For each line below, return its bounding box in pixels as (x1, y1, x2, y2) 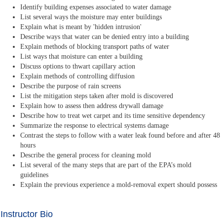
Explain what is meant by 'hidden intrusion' (20, 23, 142, 31)
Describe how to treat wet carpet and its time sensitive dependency (20, 112, 206, 120)
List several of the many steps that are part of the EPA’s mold (20, 161, 192, 169)
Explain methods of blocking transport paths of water (20, 43, 170, 51)
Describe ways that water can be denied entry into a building (20, 33, 189, 41)
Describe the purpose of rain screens (20, 82, 121, 90)
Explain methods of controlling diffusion (20, 73, 135, 80)
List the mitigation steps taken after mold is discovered (20, 92, 174, 100)
